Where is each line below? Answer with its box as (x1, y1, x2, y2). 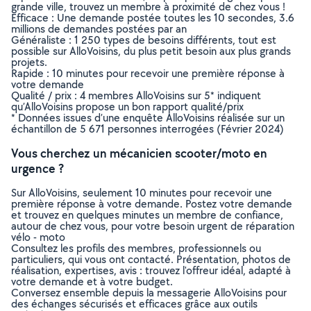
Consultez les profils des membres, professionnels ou (11, 241, 261, 255)
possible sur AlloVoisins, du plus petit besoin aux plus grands (11, 44, 291, 58)
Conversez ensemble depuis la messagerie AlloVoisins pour (11, 285, 287, 300)
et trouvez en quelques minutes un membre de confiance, (11, 208, 283, 222)
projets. (11, 55, 47, 69)
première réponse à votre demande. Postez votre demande (11, 196, 292, 211)
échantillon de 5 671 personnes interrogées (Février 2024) (11, 121, 284, 136)
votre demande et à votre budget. (11, 274, 173, 289)
